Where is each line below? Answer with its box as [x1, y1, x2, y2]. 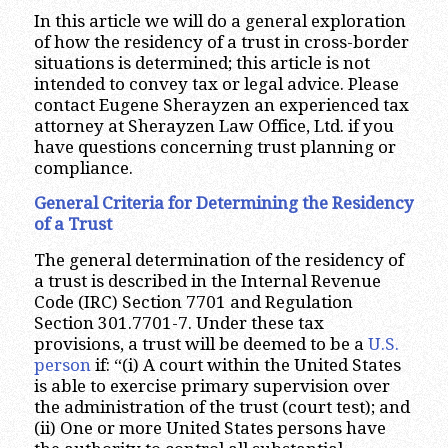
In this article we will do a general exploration [33, 10, 406, 31]
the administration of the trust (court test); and [33, 396, 410, 417]
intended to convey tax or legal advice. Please [33, 73, 399, 94]
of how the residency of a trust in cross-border [33, 31, 409, 52]
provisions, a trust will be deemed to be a [33, 333, 368, 354]
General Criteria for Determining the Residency [33, 193, 414, 214]
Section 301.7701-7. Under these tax [33, 312, 324, 333]
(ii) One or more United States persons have [33, 417, 386, 438]
